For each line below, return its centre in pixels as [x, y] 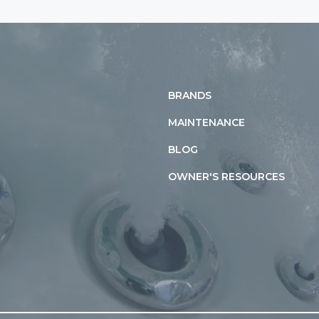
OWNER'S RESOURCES [226, 177]
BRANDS [190, 95]
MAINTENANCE [206, 122]
